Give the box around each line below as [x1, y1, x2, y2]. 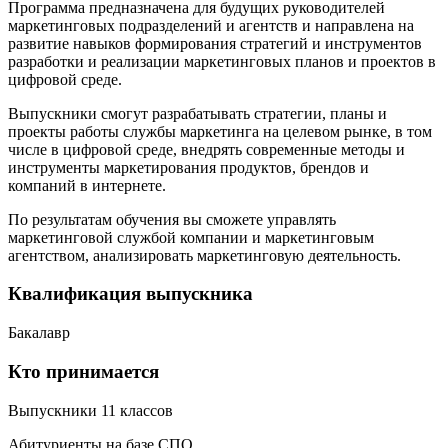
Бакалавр [8, 324, 70, 342]
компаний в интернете [8, 176, 162, 194]
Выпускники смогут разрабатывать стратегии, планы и [8, 104, 387, 122]
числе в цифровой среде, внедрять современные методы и [8, 140, 405, 158]
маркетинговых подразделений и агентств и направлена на [8, 16, 414, 34]
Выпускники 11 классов [8, 401, 173, 419]
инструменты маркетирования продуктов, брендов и [8, 158, 369, 176]
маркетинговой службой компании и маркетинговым [8, 228, 374, 246]
